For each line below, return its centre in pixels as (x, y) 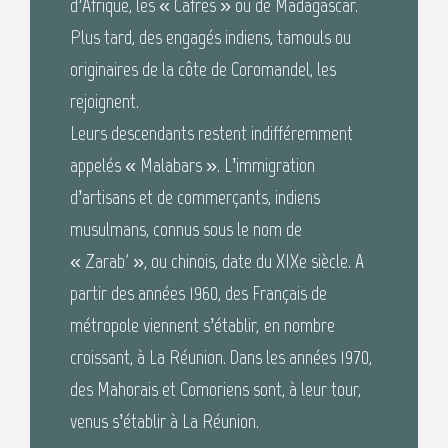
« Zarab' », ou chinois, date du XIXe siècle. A (217, 261)
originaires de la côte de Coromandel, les (203, 69)
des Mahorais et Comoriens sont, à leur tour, (216, 389)
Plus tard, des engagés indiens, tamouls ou (210, 37)
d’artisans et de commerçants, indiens (195, 197)
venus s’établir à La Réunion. (164, 421)
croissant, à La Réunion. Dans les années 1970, (221, 357)
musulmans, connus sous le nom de (186, 229)
